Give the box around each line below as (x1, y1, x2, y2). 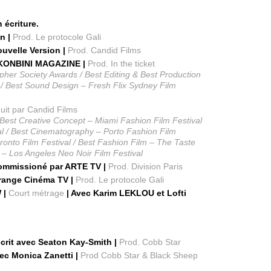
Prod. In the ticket (88, 59, 155, 68)
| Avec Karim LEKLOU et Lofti (64, 188, 187, 198)
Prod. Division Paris (108, 162, 183, 171)
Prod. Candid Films (68, 45, 142, 55)
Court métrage (8, 188, 65, 198)
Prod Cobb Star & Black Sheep (80, 250, 198, 260)
